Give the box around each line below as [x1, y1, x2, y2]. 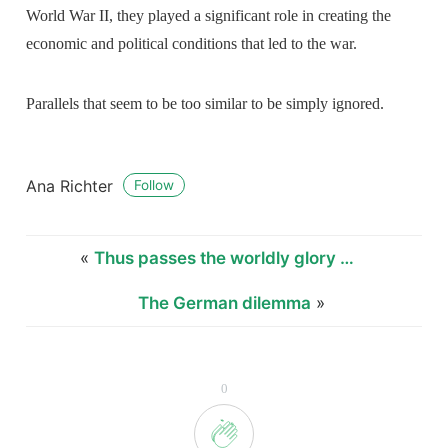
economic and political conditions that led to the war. [26, 34, 358, 52]
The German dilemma [138, 292, 311, 313]
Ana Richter [26, 175, 119, 196]
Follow [134, 177, 175, 194]
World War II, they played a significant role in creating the [26, 6, 392, 24]
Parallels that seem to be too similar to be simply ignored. [26, 94, 385, 112]
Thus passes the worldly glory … [93, 247, 354, 268]
